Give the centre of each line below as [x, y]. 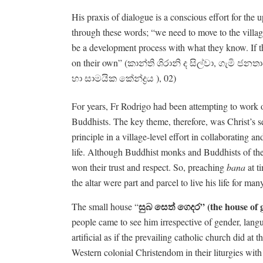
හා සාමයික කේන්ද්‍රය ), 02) [124, 77]
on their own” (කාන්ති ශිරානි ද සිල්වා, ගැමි [153, 62]
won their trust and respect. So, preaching [149, 167]
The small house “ [105, 206]
